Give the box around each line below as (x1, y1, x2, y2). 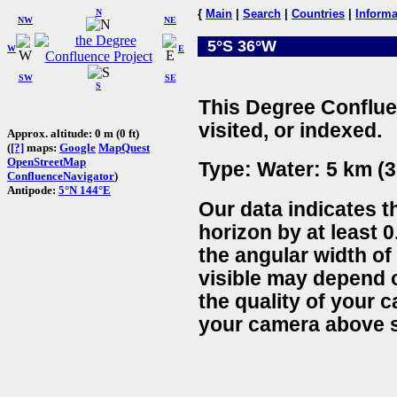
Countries (292, 7, 345, 20)
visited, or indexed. (198, 119, 382, 142)
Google (59, 140, 96, 154)
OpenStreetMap (7, 154, 86, 168)
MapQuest (98, 140, 150, 154)
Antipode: (7, 183, 58, 197)
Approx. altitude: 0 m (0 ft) (7, 126, 139, 140)
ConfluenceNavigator (7, 168, 114, 183)
